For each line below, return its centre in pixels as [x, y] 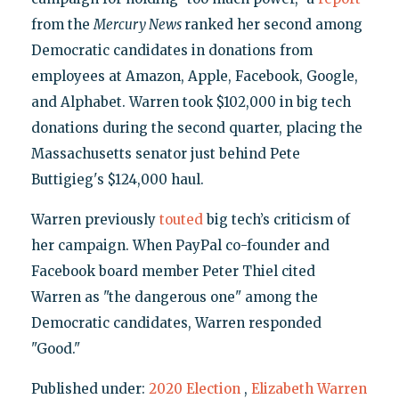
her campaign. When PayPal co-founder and [180, 246]
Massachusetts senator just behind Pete [165, 154]
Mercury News [138, 25]
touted [181, 220]
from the [62, 25]
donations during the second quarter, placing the [196, 128]
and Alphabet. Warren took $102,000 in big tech [191, 102]
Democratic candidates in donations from [171, 51]
